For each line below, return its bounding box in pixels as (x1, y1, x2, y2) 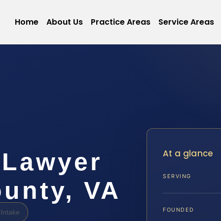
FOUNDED (163, 206, 194, 214)
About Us (46, 16, 83, 28)
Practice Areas (90, 16, 150, 28)
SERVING (163, 173, 191, 180)
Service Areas (158, 16, 214, 28)
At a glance (163, 147, 214, 159)
